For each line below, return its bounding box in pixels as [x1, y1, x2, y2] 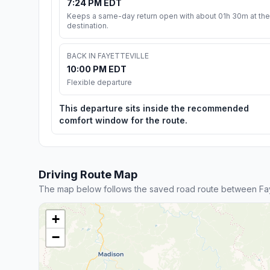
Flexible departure [67, 77, 132, 87]
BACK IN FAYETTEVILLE [67, 51, 149, 60]
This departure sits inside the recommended [59, 102, 249, 113]
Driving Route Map [39, 168, 137, 181]
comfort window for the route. [59, 115, 187, 125]
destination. [67, 20, 108, 30]
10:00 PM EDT [67, 63, 127, 74]
